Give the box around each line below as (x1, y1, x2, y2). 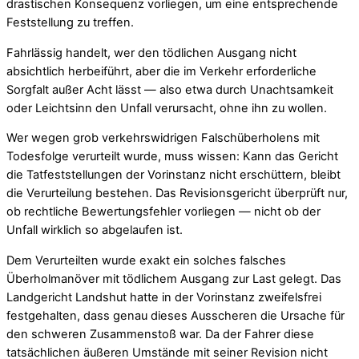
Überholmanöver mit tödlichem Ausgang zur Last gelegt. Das (6, 272, 341, 286)
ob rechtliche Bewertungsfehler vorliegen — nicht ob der (6, 204, 321, 220)
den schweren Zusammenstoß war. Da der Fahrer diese (6, 327, 314, 341)
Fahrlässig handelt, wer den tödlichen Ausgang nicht (6, 45, 296, 60)
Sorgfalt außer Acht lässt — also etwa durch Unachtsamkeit (6, 82, 333, 97)
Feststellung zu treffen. (6, 15, 134, 30)
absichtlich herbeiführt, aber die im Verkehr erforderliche (6, 63, 317, 79)
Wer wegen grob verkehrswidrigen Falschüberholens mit (6, 131, 320, 146)
